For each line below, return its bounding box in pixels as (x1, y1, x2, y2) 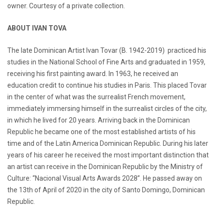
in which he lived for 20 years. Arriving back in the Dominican (7, 116, 190, 124)
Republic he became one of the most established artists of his (7, 127, 196, 136)
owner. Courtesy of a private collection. (7, 1, 125, 10)
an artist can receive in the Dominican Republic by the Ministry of (7, 162, 203, 170)
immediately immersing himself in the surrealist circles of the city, (7, 104, 207, 112)
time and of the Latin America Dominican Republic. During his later (7, 139, 208, 147)
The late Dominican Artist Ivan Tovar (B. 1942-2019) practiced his (7, 46, 206, 54)
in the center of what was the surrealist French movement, (7, 93, 186, 101)
